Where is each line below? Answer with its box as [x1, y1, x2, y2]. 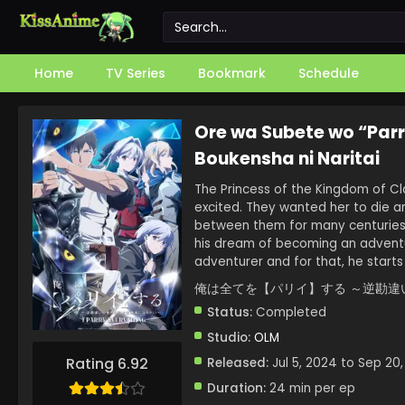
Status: [207, 304, 252, 321]
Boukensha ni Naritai [194, 146, 380, 171]
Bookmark [198, 64, 266, 82]
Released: [207, 354, 268, 372]
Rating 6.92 [66, 353, 148, 375]
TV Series [106, 64, 165, 82]
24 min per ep [266, 380, 355, 397]
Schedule [298, 64, 359, 82]
